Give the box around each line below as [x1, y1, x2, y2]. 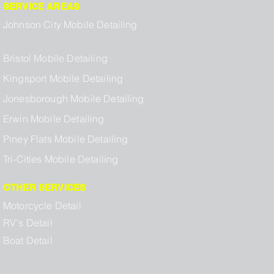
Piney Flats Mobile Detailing [3, 133, 128, 146]
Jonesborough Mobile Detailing [3, 92, 144, 105]
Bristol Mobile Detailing [3, 52, 108, 65]
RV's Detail [3, 217, 53, 229]
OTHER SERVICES [3, 182, 86, 193]
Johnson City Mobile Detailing [3, 18, 138, 31]
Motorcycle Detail [3, 199, 81, 212]
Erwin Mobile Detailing [3, 113, 105, 125]
